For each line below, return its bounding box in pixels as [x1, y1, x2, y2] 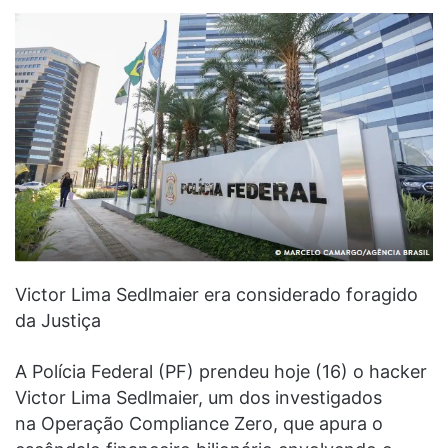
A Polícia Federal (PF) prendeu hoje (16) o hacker [15, 360, 427, 382]
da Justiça [15, 309, 101, 331]
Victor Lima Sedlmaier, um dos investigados [15, 386, 382, 408]
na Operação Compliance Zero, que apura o [15, 412, 383, 434]
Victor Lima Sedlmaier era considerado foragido [15, 283, 418, 305]
